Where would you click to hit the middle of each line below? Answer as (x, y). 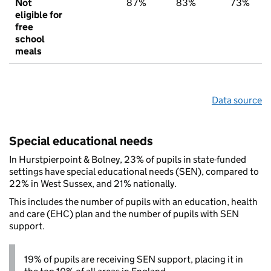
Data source (237, 100)
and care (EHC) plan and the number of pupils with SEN (124, 214)
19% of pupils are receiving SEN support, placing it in (134, 260)
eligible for (39, 15)
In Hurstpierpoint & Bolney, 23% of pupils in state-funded (128, 160)
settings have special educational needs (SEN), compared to (134, 172)
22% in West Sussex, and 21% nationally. (93, 184)
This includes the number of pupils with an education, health (133, 202)
